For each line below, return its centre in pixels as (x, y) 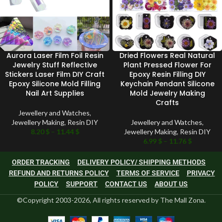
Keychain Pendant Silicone (167, 83)
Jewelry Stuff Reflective (55, 65)
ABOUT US (171, 184)
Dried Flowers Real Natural (167, 55)
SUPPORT (82, 184)
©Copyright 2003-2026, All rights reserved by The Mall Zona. (111, 200)
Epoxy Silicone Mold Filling (55, 83)
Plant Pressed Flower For (167, 65)
